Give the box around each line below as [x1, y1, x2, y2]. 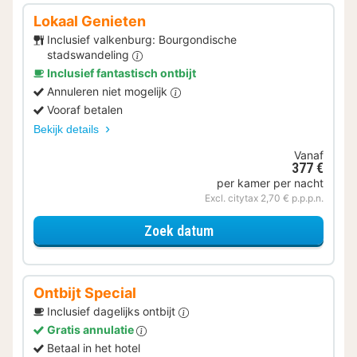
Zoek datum [143, 222, 214, 239]
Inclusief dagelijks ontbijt [47, 304, 178, 319]
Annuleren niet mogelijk [47, 84, 171, 99]
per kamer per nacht [217, 176, 324, 190]
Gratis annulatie [47, 323, 136, 337]
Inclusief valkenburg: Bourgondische [47, 33, 237, 47]
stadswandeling [47, 48, 132, 62]
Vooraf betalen [47, 103, 123, 117]
